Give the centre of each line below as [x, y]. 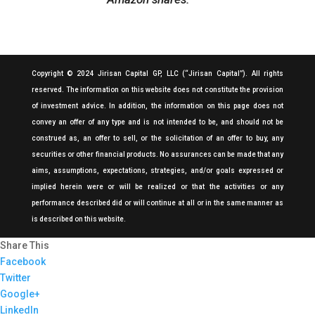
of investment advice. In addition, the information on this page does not [157, 106]
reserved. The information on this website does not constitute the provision [157, 90]
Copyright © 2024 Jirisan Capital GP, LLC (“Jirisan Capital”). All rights [157, 74]
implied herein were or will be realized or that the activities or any [157, 187]
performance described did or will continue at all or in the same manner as [157, 203]
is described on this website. [78, 219]
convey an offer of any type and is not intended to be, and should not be [157, 122]
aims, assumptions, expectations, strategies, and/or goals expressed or [157, 171]
